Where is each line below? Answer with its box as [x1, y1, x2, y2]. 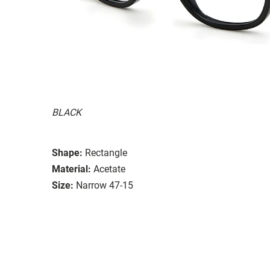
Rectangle [85, 146, 127, 159]
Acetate [93, 163, 125, 175]
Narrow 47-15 [76, 179, 133, 191]
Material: [52, 163, 91, 175]
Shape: [52, 146, 83, 159]
